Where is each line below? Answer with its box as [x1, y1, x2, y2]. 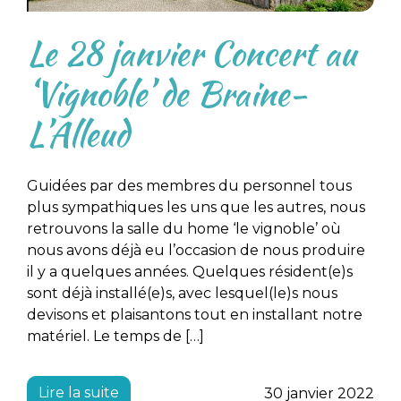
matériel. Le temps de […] [27, 327, 204, 345]
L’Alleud [27, 108, 129, 158]
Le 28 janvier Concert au [27, 28, 356, 78]
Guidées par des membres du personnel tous [27, 176, 352, 194]
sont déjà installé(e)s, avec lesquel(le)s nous [27, 284, 337, 302]
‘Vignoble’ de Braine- [27, 68, 307, 118]
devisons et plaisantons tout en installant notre [27, 305, 363, 323]
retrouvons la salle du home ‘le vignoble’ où [27, 219, 341, 237]
